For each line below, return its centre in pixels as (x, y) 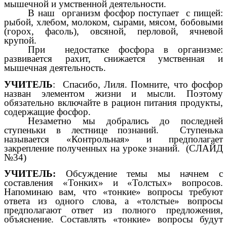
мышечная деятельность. (55, 67)
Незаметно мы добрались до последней (125, 121)
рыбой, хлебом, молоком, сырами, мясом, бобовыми (113, 22)
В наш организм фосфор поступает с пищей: (125, 13)
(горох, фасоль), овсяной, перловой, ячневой (113, 31)
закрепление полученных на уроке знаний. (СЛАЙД (113, 148)
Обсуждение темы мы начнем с (139, 174)
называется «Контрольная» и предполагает (113, 139)
